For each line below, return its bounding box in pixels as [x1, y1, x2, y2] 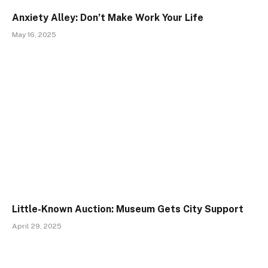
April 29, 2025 [12, 221, 62, 230]
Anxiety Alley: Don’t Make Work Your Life [12, 12, 203, 24]
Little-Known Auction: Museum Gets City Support [12, 203, 243, 215]
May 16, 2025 [12, 31, 56, 39]
